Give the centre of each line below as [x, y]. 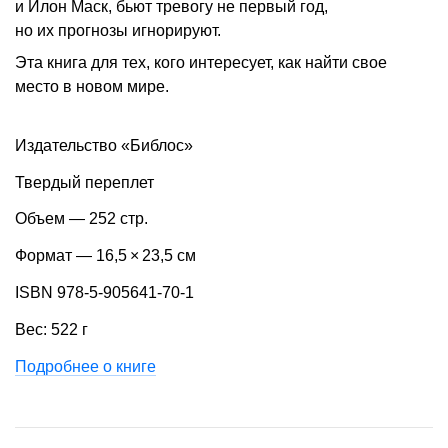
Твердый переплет [84, 182]
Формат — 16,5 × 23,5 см [105, 256]
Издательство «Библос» [104, 145]
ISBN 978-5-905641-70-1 [104, 293]
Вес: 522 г [51, 329]
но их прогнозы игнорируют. [118, 30]
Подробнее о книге [85, 366]
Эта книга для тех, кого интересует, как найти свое [201, 62]
